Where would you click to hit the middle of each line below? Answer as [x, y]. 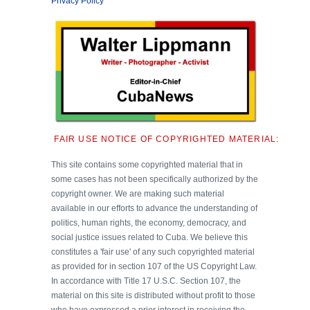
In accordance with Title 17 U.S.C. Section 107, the [146, 281]
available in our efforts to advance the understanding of [154, 209]
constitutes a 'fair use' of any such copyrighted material [153, 252]
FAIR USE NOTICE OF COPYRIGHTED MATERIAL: [167, 139]
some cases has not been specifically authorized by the [155, 180]
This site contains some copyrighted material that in [147, 165]
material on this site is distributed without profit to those [153, 296]
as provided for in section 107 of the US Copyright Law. [154, 267]
